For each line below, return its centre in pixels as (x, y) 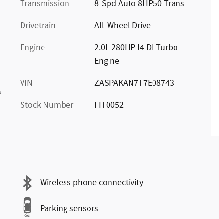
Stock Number (47, 105)
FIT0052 (109, 105)
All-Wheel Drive (122, 26)
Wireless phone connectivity (92, 183)
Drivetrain (38, 26)
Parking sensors (69, 209)
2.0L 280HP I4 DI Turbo (136, 48)
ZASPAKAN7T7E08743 (134, 83)
